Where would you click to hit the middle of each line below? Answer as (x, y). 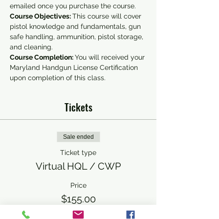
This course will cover (108, 16)
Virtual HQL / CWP (78, 166)
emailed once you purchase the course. (73, 6)
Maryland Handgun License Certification (75, 67)
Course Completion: (42, 57)
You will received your (111, 57)
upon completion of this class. (58, 78)
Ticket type (78, 153)
